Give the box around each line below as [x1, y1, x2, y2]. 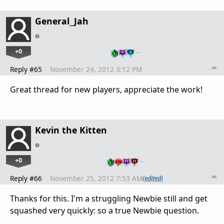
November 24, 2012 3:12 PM [50, 64, 142, 74]
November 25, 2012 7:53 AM [50, 173, 142, 183]
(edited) [142, 173, 163, 183]
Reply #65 [10, 64, 42, 74]
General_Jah [35, 14, 88, 27]
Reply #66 [10, 173, 42, 183]
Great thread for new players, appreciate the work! [10, 83, 202, 95]
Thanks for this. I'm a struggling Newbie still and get [10, 192, 207, 204]
